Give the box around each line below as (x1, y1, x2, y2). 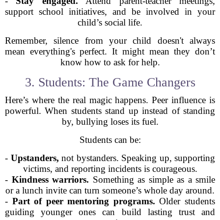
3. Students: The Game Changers (25, 75, 195, 89)
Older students (155, 196, 216, 206)
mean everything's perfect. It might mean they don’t (5, 46, 215, 56)
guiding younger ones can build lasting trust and (5, 207, 215, 217)
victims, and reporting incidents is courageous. (23, 164, 197, 174)
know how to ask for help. (60, 57, 160, 67)
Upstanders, (10, 153, 59, 163)
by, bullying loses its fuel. (61, 116, 159, 127)
